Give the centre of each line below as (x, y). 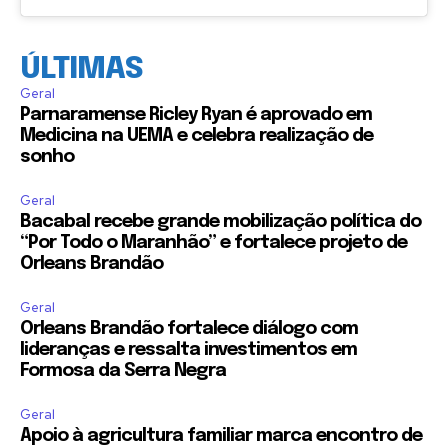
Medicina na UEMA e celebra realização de (196, 136)
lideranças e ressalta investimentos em (188, 350)
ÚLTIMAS (81, 70)
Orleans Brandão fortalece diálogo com (189, 329)
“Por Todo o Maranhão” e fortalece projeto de (213, 243)
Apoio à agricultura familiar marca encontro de (221, 436)
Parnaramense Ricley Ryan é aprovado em (196, 115)
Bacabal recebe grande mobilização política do (220, 222)
